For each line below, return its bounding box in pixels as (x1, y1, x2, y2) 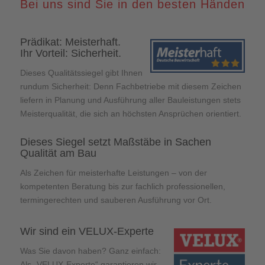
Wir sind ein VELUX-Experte (20, 225, 154, 237)
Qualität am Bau (20, 147, 96, 159)
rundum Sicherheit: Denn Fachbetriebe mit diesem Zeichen (20, 81, 241, 91)
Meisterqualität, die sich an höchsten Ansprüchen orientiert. (20, 108, 241, 118)
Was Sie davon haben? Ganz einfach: (20, 245, 161, 256)
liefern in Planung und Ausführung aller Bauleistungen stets (20, 95, 241, 105)
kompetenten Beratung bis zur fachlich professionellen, (20, 181, 225, 191)
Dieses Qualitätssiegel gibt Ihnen (20, 67, 143, 77)
